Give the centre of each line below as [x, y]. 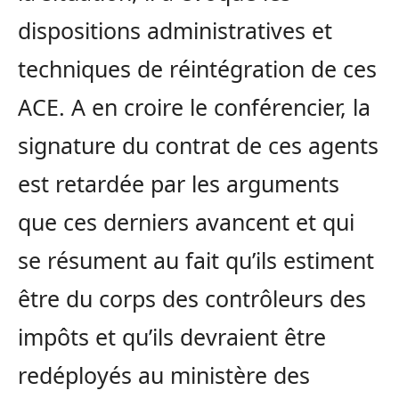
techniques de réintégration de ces [197, 69]
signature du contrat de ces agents [198, 146]
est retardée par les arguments [179, 184]
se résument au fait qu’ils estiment [196, 261]
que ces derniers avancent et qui [186, 222]
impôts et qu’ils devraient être [172, 337]
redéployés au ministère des [164, 375]
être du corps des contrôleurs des [192, 299]
